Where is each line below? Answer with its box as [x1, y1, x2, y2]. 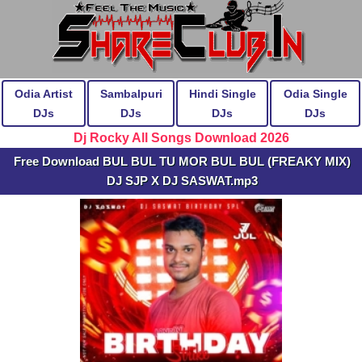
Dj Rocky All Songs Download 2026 [73, 131, 289, 145]
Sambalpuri [99, 87, 162, 100]
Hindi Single [188, 87, 256, 100]
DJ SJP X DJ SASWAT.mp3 [106, 174, 258, 187]
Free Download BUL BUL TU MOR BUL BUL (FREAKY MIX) [13, 154, 351, 168]
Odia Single [283, 87, 347, 100]
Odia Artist [15, 87, 73, 100]
